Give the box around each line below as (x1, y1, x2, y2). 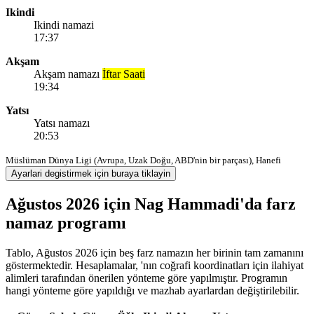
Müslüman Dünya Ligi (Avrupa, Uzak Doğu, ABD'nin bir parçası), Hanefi (6, 154, 281, 165)
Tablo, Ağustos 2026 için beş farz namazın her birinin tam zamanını (6, 246, 303, 259)
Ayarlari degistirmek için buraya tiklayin (11, 168, 170, 179)
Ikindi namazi (34, 18, 94, 31)
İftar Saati (102, 67, 145, 80)
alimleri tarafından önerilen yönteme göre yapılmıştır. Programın (6, 271, 287, 284)
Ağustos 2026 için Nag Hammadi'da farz (6, 194, 296, 213)
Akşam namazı (34, 67, 102, 80)
